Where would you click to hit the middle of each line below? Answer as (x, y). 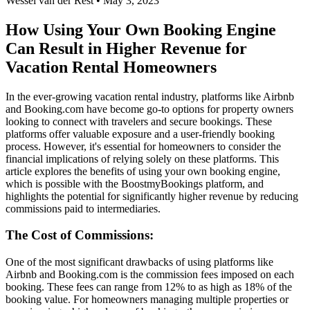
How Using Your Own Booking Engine (141, 29)
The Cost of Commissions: (80, 235)
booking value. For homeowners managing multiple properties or (147, 300)
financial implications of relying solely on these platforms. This (142, 158)
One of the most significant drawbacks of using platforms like (139, 262)
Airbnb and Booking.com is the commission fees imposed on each (150, 275)
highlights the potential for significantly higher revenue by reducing (152, 196)
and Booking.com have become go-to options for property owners (149, 109)
